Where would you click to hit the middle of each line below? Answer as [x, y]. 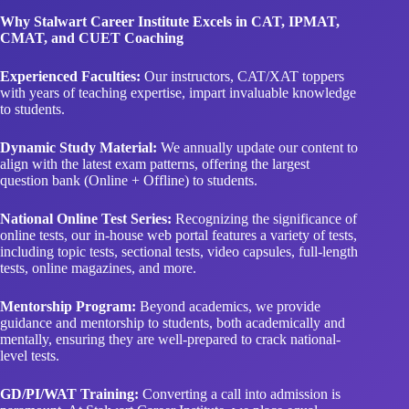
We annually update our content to [257, 100]
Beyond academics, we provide [228, 259]
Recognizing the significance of [264, 172]
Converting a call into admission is [240, 347]
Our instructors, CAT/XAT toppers [242, 29]
